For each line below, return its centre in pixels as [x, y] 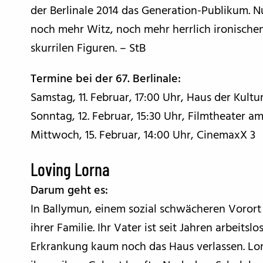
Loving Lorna [70, 169]
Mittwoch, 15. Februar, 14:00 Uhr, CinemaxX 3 [143, 136]
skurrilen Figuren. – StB [88, 49]
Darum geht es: [69, 191]
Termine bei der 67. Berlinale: [106, 79]
